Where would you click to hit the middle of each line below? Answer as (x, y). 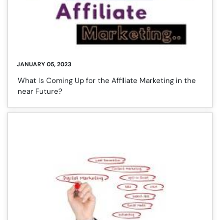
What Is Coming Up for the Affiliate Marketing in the (107, 80)
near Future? (40, 91)
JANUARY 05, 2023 (44, 64)
